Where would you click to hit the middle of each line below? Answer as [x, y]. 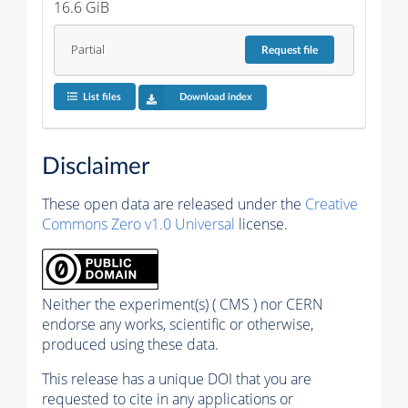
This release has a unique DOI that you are [177, 379]
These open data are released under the [173, 204]
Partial [87, 50]
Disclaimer [96, 167]
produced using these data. [130, 345]
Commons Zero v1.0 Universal [138, 224]
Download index [215, 97]
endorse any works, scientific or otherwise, [178, 325]
